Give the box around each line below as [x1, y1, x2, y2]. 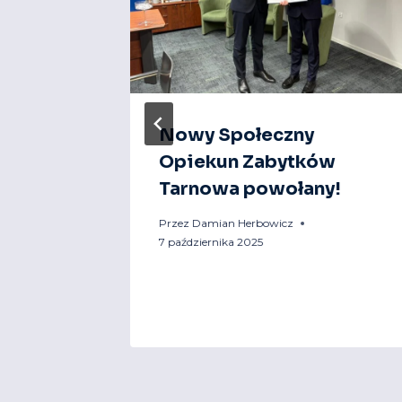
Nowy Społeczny [159, 124, 314, 147]
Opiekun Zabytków [159, 151, 336, 174]
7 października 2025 [159, 235, 263, 249]
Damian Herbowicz [192, 216, 294, 231]
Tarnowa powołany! [159, 178, 341, 201]
